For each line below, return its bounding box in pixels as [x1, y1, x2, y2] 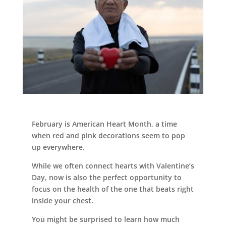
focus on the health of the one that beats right [31, 184, 194, 194]
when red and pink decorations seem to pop [31, 131, 185, 141]
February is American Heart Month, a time [31, 119, 177, 129]
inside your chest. [31, 196, 93, 206]
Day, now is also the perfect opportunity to [31, 173, 182, 183]
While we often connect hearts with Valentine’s [31, 161, 194, 171]
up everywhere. [31, 142, 85, 152]
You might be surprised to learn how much [31, 214, 180, 224]
